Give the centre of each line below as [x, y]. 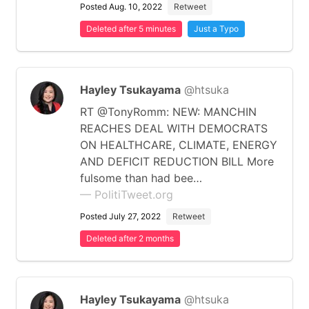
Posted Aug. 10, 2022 [121, 7]
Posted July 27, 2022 [120, 216]
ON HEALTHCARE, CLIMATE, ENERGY [179, 145]
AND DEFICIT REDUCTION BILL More [177, 161]
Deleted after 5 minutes [131, 29]
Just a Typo [216, 29]
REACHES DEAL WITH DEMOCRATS [174, 128]
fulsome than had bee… [141, 178]
